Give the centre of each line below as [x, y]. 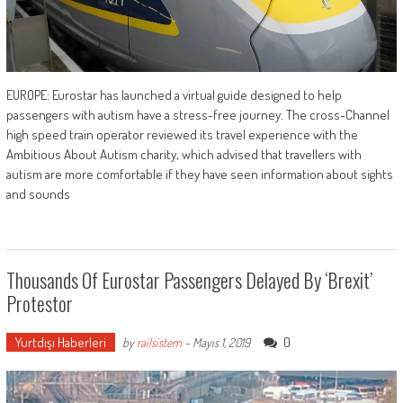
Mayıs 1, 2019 [221, 343]
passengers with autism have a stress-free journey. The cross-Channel [197, 115]
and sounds [38, 194]
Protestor [39, 304]
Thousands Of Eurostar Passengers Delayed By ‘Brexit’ [189, 280]
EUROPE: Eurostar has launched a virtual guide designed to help [174, 95]
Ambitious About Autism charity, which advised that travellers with [184, 155]
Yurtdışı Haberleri [60, 343]
